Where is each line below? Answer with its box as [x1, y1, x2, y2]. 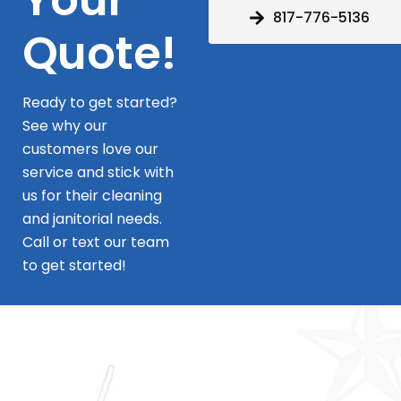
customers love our [21, 139, 158, 160]
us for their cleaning [21, 185, 162, 207]
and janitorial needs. [21, 209, 162, 230]
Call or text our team [21, 232, 169, 253]
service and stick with [21, 162, 174, 183]
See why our [21, 115, 107, 137]
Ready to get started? [21, 92, 177, 114]
